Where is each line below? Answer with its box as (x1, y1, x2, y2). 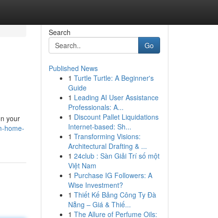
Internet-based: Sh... (68, 122, 131, 131)
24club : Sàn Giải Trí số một (73, 151, 160, 161)
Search (48, 27, 71, 37)
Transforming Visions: (73, 131, 141, 141)
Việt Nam (68, 161, 96, 170)
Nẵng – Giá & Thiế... (68, 200, 131, 209)
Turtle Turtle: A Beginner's (73, 73, 154, 83)
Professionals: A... (68, 102, 124, 112)
